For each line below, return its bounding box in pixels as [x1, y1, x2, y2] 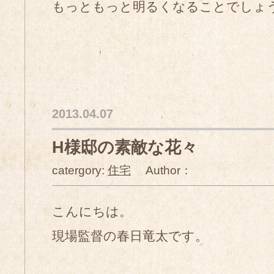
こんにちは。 [52, 204, 132, 218]
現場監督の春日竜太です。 [52, 229, 208, 243]
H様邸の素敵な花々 [52, 138, 198, 157]
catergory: [52, 164, 108, 177]
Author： [131, 164, 192, 177]
